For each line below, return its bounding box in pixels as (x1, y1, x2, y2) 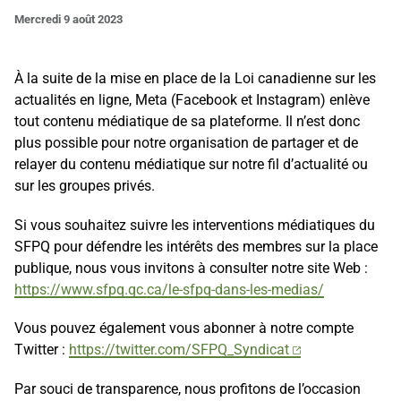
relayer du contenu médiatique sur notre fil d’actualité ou (14, 156, 369, 174)
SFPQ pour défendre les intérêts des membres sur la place (14, 237, 379, 255)
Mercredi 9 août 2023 (14, 12, 124, 26)
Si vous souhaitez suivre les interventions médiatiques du (14, 216, 376, 234)
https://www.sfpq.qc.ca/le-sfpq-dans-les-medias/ (14, 280, 325, 298)
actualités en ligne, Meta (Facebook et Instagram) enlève (14, 91, 371, 109)
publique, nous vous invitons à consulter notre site (14, 259, 334, 277)
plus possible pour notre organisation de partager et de (14, 134, 359, 152)
